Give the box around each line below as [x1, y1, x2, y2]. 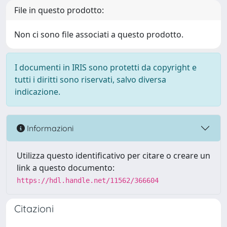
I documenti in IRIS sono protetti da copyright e [15, 62, 197, 73]
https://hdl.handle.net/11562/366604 [17, 176, 159, 184]
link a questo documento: [17, 162, 115, 173]
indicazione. [15, 86, 60, 97]
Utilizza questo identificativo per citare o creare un [17, 150, 210, 161]
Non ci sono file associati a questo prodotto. [14, 29, 183, 40]
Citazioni [14, 202, 54, 215]
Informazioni [25, 123, 73, 133]
